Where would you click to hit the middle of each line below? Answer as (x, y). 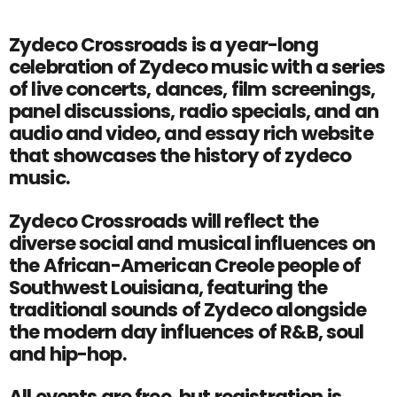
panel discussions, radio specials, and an (194, 112)
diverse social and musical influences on (192, 243)
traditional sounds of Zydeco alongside (188, 309)
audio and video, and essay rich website (191, 134)
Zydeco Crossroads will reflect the (163, 221)
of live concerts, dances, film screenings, (192, 90)
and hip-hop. (68, 354)
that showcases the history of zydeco (180, 156)
